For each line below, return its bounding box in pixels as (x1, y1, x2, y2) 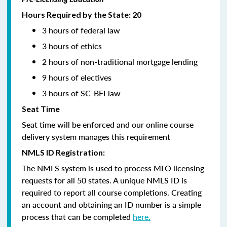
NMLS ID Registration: (22, 147, 106, 157)
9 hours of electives (42, 71, 111, 83)
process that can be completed (22, 210, 133, 222)
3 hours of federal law (42, 24, 120, 36)
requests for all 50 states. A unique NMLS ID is (22, 174, 187, 186)
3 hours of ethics (42, 40, 102, 52)
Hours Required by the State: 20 (22, 9, 141, 19)
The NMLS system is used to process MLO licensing (22, 162, 204, 174)
